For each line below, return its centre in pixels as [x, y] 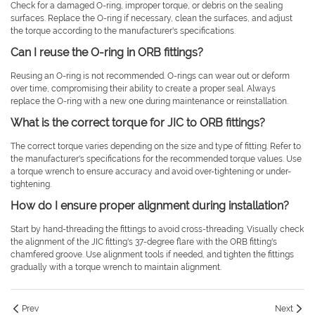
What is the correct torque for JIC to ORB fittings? [138, 123]
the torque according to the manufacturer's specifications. [123, 31]
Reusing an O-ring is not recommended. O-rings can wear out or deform [150, 76]
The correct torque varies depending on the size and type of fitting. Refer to [156, 147]
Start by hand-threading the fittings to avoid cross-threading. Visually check [157, 230]
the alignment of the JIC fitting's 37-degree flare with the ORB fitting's [144, 242]
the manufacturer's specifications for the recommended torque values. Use [156, 159]
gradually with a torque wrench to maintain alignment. [116, 268]
